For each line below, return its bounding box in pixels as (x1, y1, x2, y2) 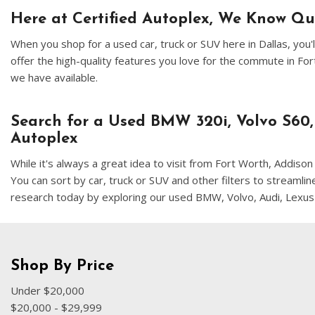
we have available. (11, 70, 98, 84)
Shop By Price (11, 258, 114, 274)
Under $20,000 (11, 283, 84, 297)
